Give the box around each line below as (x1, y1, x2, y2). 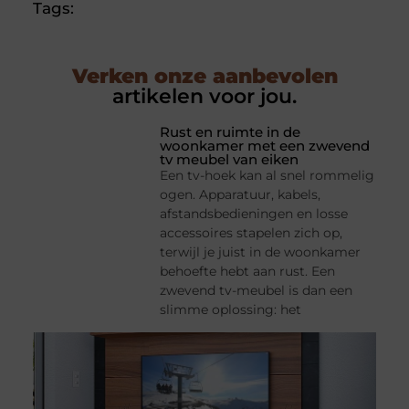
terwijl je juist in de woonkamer (160, 244, 362, 261)
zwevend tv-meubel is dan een (160, 282, 353, 299)
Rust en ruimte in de (160, 123, 301, 142)
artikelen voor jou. (112, 84, 297, 110)
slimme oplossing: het (160, 301, 302, 319)
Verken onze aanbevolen (71, 64, 338, 89)
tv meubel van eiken (160, 151, 299, 169)
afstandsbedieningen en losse (160, 205, 349, 223)
